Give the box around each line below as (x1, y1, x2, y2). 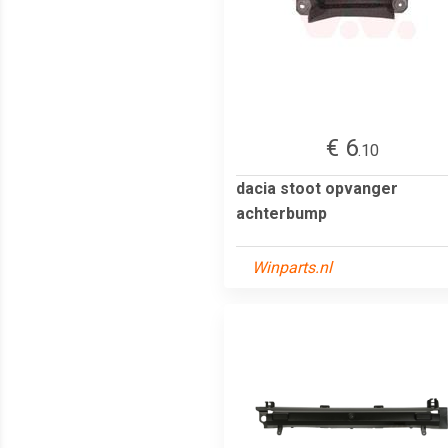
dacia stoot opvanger (236, 178, 398, 198)
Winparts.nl (252, 257, 332, 277)
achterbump (236, 203, 327, 223)
